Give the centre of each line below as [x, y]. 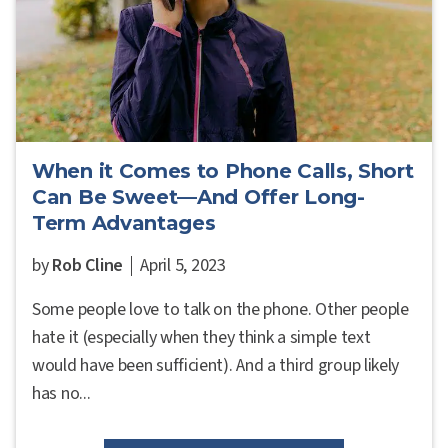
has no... [61, 393]
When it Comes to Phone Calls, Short [223, 170]
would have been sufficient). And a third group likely [216, 365]
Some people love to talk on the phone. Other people [220, 309]
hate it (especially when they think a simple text [201, 337]
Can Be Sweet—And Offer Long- [198, 196]
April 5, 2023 [183, 265]
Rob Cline [88, 265]
